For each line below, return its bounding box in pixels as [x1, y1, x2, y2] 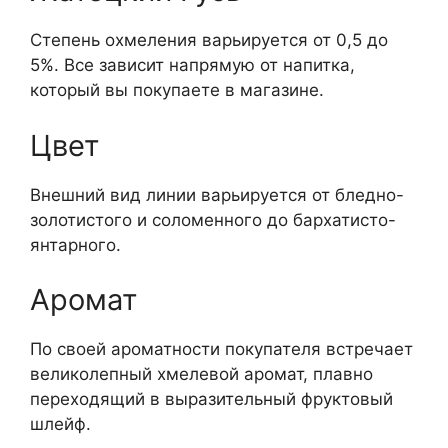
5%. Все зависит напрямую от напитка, [30, 55, 355, 76]
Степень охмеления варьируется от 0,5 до [30, 30, 388, 51]
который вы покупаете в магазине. [30, 80, 324, 101]
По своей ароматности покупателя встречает [30, 339, 413, 360]
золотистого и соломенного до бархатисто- [30, 209, 396, 230]
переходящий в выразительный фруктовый [30, 389, 393, 410]
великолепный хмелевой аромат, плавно [30, 364, 373, 385]
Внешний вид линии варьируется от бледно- [30, 184, 404, 205]
